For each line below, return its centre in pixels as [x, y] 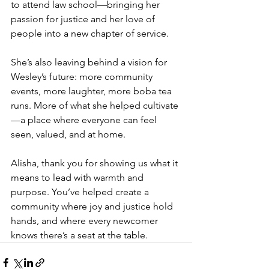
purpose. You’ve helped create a [81, 192]
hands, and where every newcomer [86, 220]
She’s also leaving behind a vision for [90, 62]
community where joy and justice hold [93, 206]
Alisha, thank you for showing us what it [95, 163]
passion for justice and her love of [84, 19]
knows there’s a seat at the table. [79, 235]
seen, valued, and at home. [68, 134]
